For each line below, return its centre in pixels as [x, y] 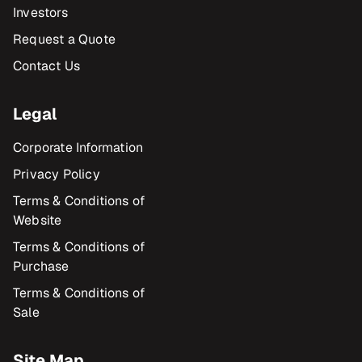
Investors [40, 13]
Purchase [41, 266]
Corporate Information [78, 147]
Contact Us [46, 66]
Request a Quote [64, 39]
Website [38, 220]
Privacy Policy [57, 174]
